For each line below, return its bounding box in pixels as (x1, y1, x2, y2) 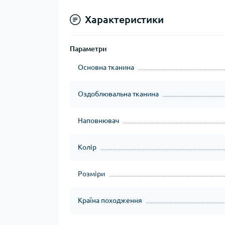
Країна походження (78, 196, 142, 204)
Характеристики (85, 13, 164, 25)
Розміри (78, 169, 105, 178)
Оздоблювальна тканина (78, 89, 159, 98)
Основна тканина (78, 63, 134, 71)
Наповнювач (78, 116, 119, 125)
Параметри (70, 44, 107, 53)
